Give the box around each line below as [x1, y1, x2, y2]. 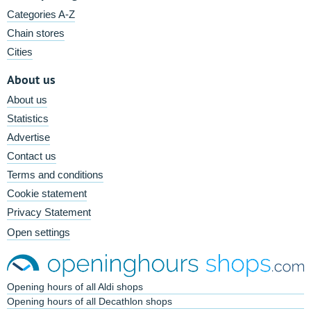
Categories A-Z [7, 8, 75, 20]
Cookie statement [7, 187, 87, 199]
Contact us [7, 150, 56, 162]
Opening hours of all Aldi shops [7, 281, 143, 293]
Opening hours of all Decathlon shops [7, 296, 172, 308]
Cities [7, 46, 33, 58]
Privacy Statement [7, 206, 91, 218]
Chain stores [7, 27, 65, 39]
